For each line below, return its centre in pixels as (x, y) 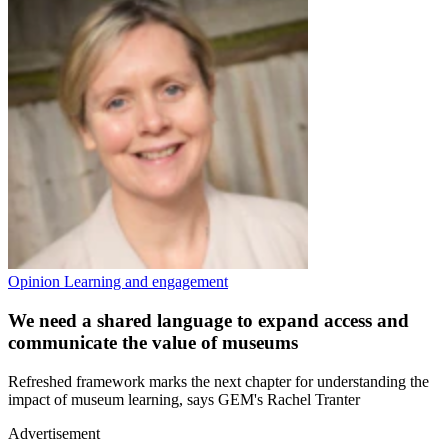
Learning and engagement (146, 282)
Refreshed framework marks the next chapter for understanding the (218, 381)
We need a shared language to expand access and (208, 320)
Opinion (36, 282)
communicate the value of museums (153, 342)
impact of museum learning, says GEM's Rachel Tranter (184, 399)
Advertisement (54, 433)
